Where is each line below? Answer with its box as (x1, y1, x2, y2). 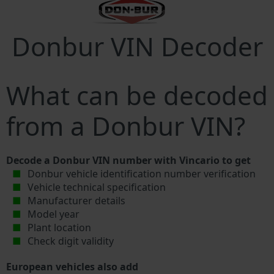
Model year (28, 207, 80, 221)
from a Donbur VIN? (6, 108, 245, 143)
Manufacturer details (28, 193, 126, 207)
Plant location (28, 220, 92, 234)
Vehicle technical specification (28, 180, 166, 194)
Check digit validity (28, 234, 114, 248)
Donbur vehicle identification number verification (28, 166, 256, 180)
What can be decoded (6, 77, 268, 113)
